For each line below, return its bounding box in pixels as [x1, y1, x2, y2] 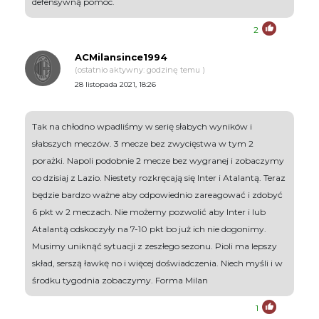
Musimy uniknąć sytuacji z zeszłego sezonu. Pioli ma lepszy [32, 241, 277, 252]
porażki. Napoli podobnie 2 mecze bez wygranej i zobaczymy [32, 155, 284, 167]
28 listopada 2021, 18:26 [75, 80, 156, 90]
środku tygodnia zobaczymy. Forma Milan [32, 275, 208, 286]
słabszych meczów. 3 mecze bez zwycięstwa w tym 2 [32, 138, 253, 150]
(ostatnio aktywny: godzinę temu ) [75, 65, 205, 75]
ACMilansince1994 [75, 51, 167, 63]
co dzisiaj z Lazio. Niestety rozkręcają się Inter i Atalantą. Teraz [32, 172, 286, 184]
